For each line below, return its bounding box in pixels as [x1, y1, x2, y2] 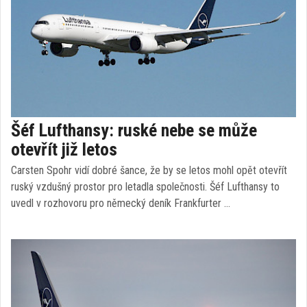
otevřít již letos [11, 139, 117, 160]
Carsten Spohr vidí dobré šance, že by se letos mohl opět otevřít [11, 164, 287, 177]
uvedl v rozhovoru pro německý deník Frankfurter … [11, 197, 230, 210]
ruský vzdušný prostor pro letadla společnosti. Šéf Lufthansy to [11, 180, 280, 193]
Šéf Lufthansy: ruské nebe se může [11, 120, 257, 140]
